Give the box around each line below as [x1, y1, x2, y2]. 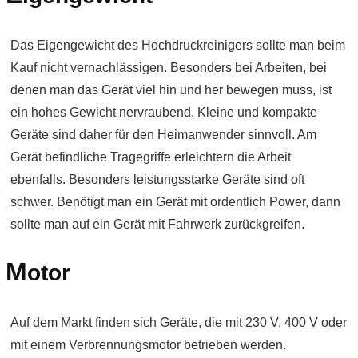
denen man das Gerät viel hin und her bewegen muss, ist [10, 83, 332, 97]
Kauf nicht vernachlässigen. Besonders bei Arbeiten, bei [10, 61, 327, 74]
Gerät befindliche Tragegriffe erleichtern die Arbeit [10, 150, 291, 164]
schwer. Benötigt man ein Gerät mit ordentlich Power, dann [10, 195, 340, 209]
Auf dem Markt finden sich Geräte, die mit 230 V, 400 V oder [10, 316, 347, 329]
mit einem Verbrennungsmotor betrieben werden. [10, 338, 286, 352]
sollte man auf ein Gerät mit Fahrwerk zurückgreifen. [10, 217, 304, 231]
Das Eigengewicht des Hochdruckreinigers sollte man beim [10, 38, 345, 52]
